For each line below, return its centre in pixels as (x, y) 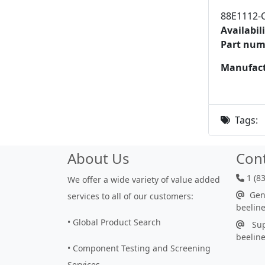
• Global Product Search (114, 222)
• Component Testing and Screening (139, 248)
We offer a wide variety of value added (144, 180)
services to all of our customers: (130, 196)
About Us (98, 158)
